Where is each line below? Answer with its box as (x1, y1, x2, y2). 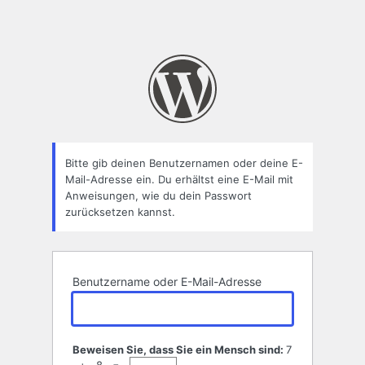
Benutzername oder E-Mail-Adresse (73, 275, 262, 289)
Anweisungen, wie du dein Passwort (65, 188, 252, 202)
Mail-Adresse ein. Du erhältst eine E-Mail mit (65, 172, 293, 186)
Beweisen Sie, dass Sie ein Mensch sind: (73, 343, 286, 357)
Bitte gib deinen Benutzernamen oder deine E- (65, 156, 303, 169)
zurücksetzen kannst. (65, 204, 175, 218)
